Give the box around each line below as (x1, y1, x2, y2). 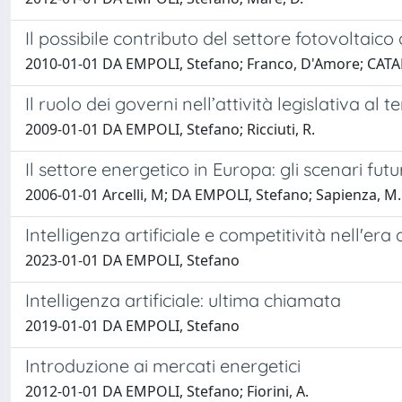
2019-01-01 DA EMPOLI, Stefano (25, 316, 240, 336)
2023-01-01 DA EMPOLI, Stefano (25, 250, 240, 270)
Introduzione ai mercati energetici (25, 354, 301, 377)
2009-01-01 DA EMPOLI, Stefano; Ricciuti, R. (25, 119, 315, 139)
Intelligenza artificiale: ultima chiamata (25, 289, 341, 311)
